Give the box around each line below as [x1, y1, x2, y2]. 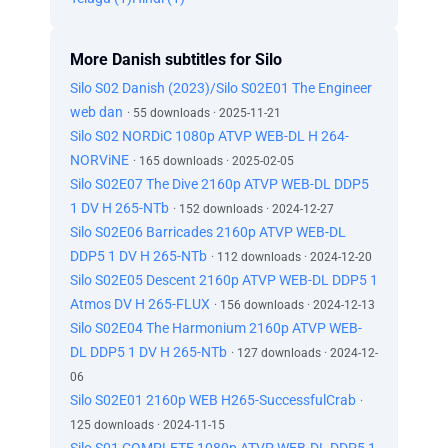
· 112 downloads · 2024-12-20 [211, 250, 372, 264]
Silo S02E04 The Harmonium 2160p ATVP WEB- [70, 320, 362, 336]
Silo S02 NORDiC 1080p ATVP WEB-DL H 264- [70, 128, 349, 144]
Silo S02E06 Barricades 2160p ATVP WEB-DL [70, 224, 346, 240]
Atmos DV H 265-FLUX [70, 296, 210, 312]
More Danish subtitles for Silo [70, 50, 282, 69]
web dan [70, 104, 123, 120]
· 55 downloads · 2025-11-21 [127, 106, 281, 120]
